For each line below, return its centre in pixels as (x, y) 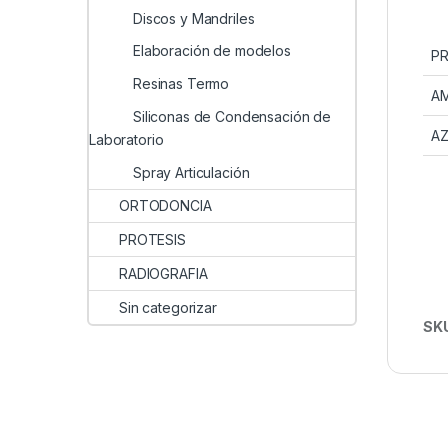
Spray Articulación (191, 172)
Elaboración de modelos (212, 51)
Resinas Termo (181, 84)
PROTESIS (152, 240)
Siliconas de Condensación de (232, 116)
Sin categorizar (168, 307)
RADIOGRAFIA (163, 273)
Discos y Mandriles (194, 18)
